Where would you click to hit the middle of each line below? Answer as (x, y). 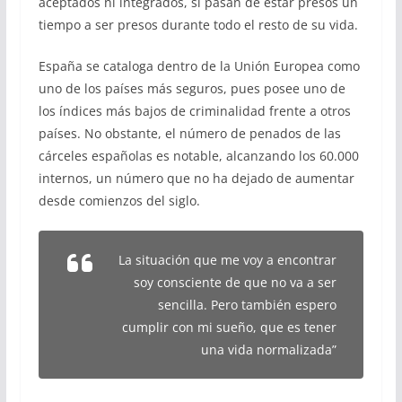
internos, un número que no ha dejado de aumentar (196, 179)
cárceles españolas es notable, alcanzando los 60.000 (198, 156)
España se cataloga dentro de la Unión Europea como (199, 66)
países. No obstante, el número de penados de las (189, 134)
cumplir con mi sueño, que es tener (230, 328)
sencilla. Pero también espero (248, 305)
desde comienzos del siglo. (119, 201)
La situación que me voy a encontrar (228, 260)
